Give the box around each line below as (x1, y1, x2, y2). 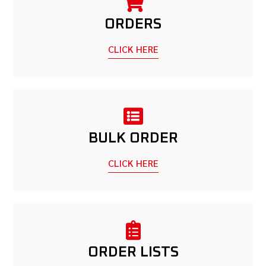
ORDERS (104, 17, 161, 32)
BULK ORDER (88, 131, 178, 146)
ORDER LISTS (87, 245, 179, 260)
